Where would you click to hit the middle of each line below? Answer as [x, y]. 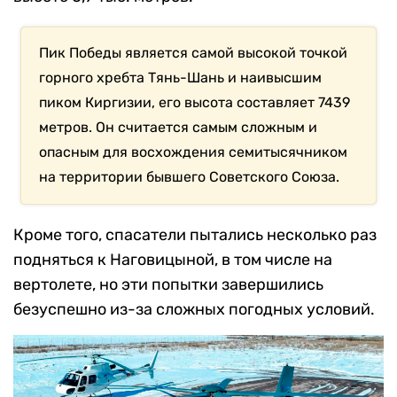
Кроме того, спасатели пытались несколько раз [195, 234]
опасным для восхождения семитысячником [194, 152]
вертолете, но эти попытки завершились [168, 284]
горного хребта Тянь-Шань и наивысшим [181, 77]
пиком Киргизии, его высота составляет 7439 [195, 102]
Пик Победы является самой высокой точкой [194, 52]
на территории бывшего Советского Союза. [190, 176]
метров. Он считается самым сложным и [179, 127]
